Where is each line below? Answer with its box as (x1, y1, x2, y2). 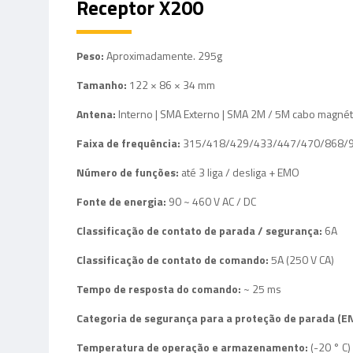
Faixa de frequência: (76, 135, 183, 151)
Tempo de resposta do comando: (76, 281, 243, 297)
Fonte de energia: (76, 193, 169, 210)
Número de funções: (76, 164, 181, 180)
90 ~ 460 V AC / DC (169, 193, 256, 210)
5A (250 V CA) (271, 251, 334, 268)
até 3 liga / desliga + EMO (181, 164, 299, 180)
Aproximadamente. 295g (106, 47, 222, 64)
